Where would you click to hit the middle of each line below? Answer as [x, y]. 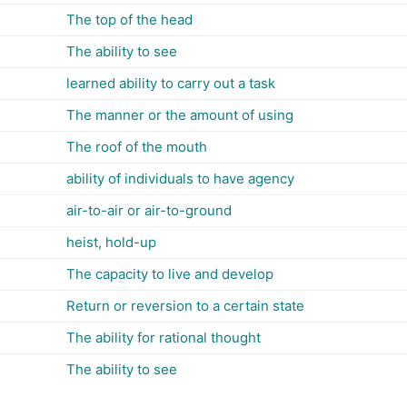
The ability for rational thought [164, 338]
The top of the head [129, 20]
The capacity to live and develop [170, 274]
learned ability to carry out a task [171, 83]
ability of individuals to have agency [180, 179]
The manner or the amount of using [180, 115]
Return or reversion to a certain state [185, 306]
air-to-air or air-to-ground [149, 210]
